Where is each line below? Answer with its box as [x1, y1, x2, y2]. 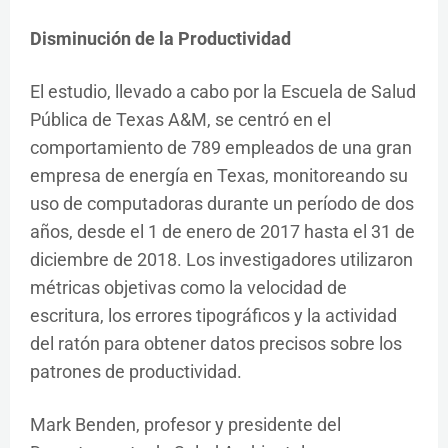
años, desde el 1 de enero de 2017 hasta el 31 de [30, 221, 415, 242]
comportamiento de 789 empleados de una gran [30, 137, 412, 158]
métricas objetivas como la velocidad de [30, 277, 347, 298]
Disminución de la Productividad [30, 28, 291, 49]
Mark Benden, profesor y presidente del [30, 414, 341, 435]
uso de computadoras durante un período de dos [30, 193, 414, 214]
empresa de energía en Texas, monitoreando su [30, 165, 408, 186]
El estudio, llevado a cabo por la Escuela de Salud [30, 81, 416, 102]
